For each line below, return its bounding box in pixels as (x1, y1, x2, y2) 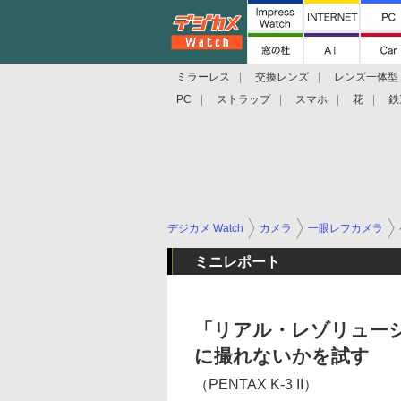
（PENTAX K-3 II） (194, 377, 318, 392)
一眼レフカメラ (308, 222, 383, 235)
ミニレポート (194, 254, 280, 269)
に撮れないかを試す (194, 346, 370, 366)
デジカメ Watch (167, 222, 243, 235)
